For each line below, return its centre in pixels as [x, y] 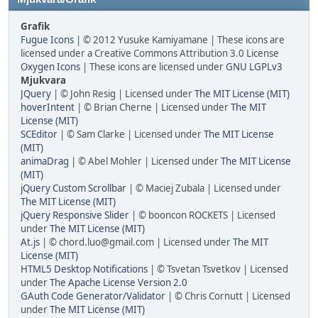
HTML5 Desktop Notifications [84, 269]
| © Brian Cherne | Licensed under [153, 107]
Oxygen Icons [50, 67]
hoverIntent [48, 107]
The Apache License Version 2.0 [119, 283]
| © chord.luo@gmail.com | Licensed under [136, 242]
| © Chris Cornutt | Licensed [228, 296]
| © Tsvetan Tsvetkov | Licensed [218, 269]
